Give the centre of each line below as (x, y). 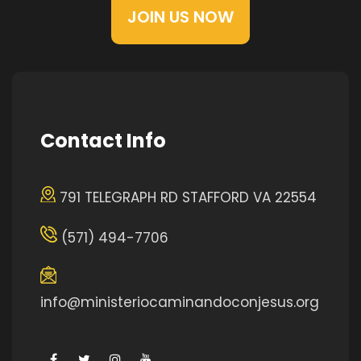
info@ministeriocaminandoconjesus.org (180, 302)
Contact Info (103, 141)
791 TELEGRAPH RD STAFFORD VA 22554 (186, 197)
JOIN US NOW (180, 17)
